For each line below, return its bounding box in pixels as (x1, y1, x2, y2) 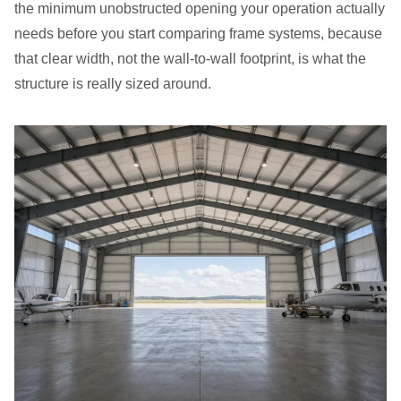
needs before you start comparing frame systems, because (14, 26, 382, 41)
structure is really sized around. (14, 76, 211, 91)
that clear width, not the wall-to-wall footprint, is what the (14, 51, 366, 66)
